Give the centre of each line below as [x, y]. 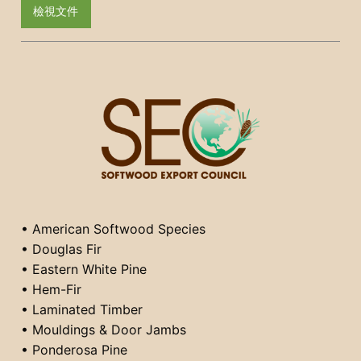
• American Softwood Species [113, 228]
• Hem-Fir [51, 289]
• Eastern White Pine [84, 269]
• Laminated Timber [82, 309]
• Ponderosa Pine [74, 349]
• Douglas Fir [61, 249]
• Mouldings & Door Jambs [104, 329]
